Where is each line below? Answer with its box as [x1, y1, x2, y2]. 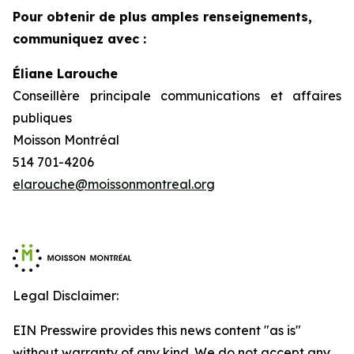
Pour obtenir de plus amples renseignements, [13, 9, 312, 24]
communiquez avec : [13, 31, 146, 47]
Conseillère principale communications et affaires [13, 88, 341, 104]
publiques [13, 110, 72, 126]
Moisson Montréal [13, 132, 119, 148]
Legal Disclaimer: [13, 288, 119, 303]
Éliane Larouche [13, 66, 118, 81]
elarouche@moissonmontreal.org [13, 176, 215, 192]
